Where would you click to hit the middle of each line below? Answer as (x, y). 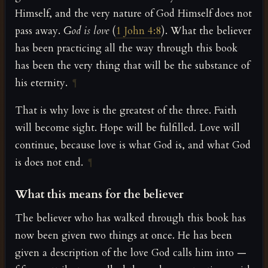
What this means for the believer (99, 195)
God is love (86, 31)
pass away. (39, 31)
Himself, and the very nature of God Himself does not (133, 13)
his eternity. (41, 83)
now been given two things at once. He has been (124, 236)
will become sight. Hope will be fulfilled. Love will (127, 128)
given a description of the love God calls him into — (131, 253)
